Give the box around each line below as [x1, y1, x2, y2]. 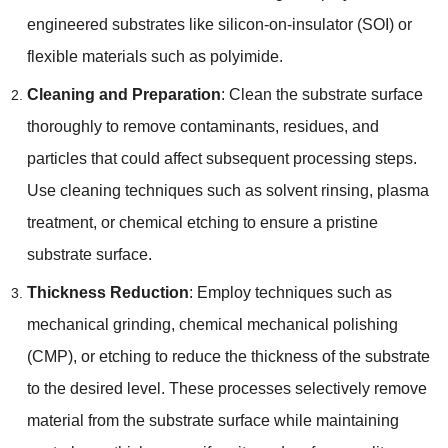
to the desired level [26, 379, 161, 397]
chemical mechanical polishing [178, 315, 398, 333]
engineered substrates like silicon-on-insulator [26, 15, 353, 33]
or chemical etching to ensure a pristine [100, 213, 378, 231]
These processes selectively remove [168, 379, 427, 397]
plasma [376, 181, 429, 199]
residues [282, 117, 344, 135]
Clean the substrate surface [228, 85, 423, 103]
